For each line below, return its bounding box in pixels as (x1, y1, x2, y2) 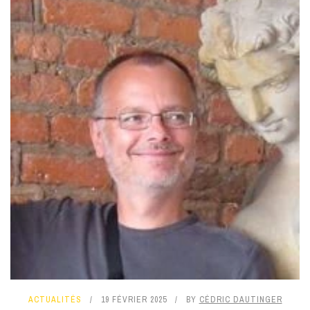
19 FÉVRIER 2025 (100, 294, 167, 305)
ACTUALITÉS (28, 294, 82, 305)
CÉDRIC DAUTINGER (199, 294, 282, 305)
